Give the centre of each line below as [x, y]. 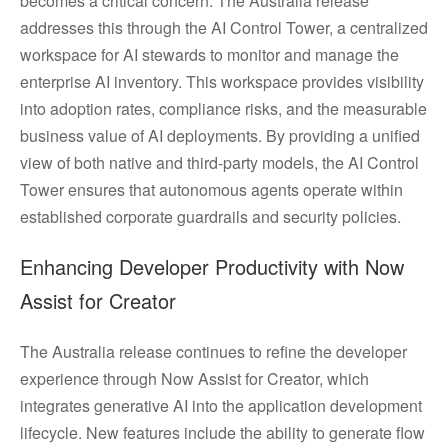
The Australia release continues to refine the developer [213, 351]
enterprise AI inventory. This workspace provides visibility [222, 81]
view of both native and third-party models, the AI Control [219, 162]
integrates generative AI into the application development [221, 405]
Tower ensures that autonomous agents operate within [211, 189]
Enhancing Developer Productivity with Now [212, 266]
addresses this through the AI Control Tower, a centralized [224, 27]
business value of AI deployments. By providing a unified [220, 135]
